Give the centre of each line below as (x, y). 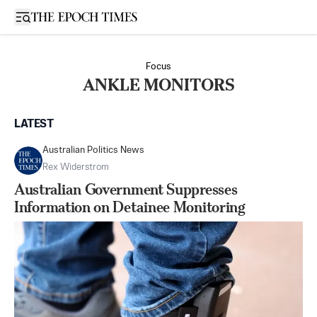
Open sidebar (52, 16)
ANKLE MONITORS (158, 85)
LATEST (34, 125)
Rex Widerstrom (76, 167)
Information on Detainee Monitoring (130, 207)
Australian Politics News (93, 150)
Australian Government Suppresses (126, 189)
